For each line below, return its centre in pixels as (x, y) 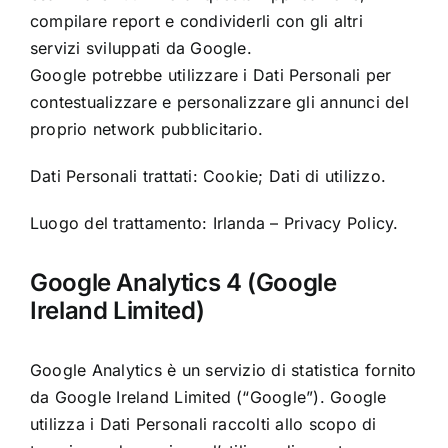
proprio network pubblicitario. (146, 128)
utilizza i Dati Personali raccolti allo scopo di (203, 423)
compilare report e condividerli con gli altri (196, 20)
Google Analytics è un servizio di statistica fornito (223, 369)
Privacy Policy (338, 222)
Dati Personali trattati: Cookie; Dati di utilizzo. (207, 175)
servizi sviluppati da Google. (140, 47)
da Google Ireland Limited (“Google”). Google (208, 396)
